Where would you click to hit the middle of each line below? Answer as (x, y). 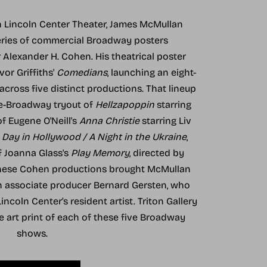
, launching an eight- (151, 73)
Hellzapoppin (125, 105)
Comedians (82, 73)
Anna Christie (109, 121)
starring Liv (165, 121)
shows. (32, 234)
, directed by (156, 153)
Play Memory (100, 153)
